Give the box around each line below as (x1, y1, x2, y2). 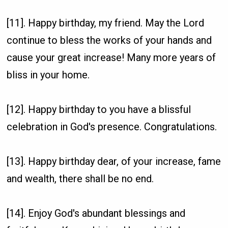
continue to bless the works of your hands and (7, 34, 212, 46)
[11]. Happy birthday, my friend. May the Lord (7, 16, 205, 29)
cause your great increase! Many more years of (7, 51, 216, 64)
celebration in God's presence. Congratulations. (7, 120, 217, 133)
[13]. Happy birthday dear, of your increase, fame (7, 155, 221, 167)
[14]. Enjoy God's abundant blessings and (7, 207, 186, 219)
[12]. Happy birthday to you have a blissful (7, 103, 191, 116)
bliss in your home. (7, 68, 90, 81)
